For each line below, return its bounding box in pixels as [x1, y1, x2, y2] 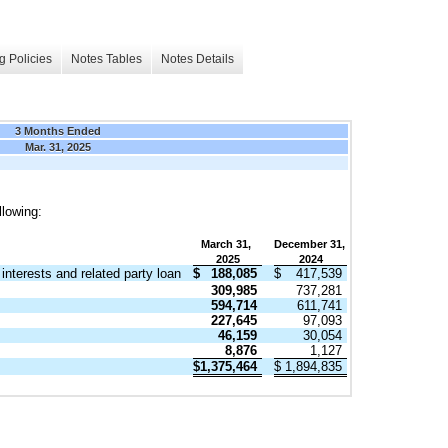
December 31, [274, 237, 348, 250]
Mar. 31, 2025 [25, 140, 91, 153]
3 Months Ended [15, 124, 101, 137]
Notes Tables [71, 52, 142, 67]
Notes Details [161, 52, 234, 67]
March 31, [201, 237, 254, 250]
